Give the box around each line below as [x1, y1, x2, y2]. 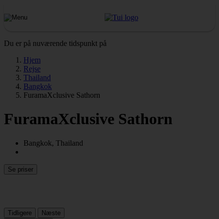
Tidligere [8, 209, 32, 217]
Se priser [8, 165, 33, 173]
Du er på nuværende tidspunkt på [4, 39, 107, 47]
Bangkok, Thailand [23, 138, 83, 147]
